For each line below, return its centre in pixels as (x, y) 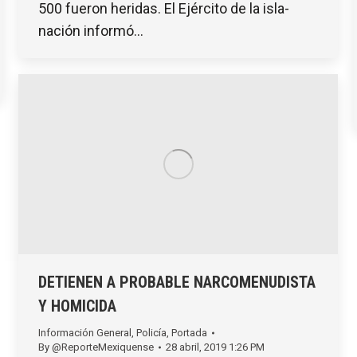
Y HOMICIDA (77, 306)
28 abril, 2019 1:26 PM (215, 347)
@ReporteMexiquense (103, 347)
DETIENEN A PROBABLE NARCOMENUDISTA (177, 282)
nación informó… (91, 30)
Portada (189, 332)
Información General (85, 332)
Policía (151, 332)
